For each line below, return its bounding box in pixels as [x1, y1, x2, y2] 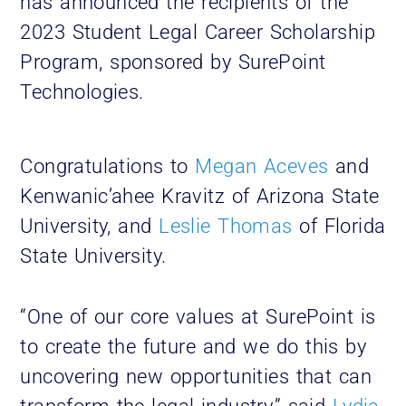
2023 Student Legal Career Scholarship [20, 21, 375, 44]
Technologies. [20, 81, 151, 104]
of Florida [292, 215, 386, 238]
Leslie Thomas [159, 215, 293, 238]
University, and [20, 215, 159, 238]
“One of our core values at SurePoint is [20, 305, 376, 329]
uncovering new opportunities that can [20, 365, 372, 389]
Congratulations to [20, 155, 196, 179]
